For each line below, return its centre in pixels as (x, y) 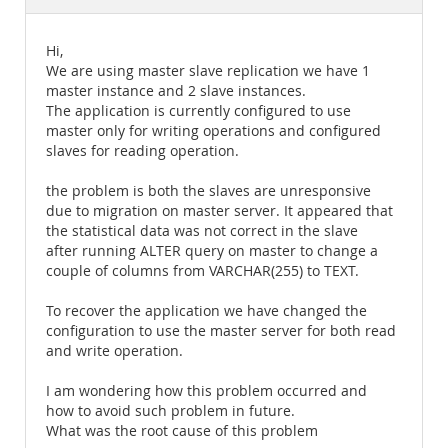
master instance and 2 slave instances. (176, 91)
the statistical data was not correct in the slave (202, 231)
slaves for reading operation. (142, 151)
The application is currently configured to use (198, 111)
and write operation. (114, 351)
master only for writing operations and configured (213, 131)
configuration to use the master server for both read (221, 331)
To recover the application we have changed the (206, 311)
